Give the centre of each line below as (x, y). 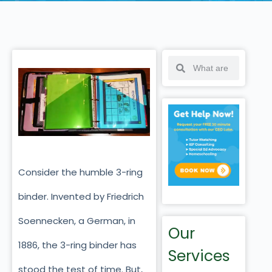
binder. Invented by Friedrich (81, 197)
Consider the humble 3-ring (80, 172)
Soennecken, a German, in (77, 221)
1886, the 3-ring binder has (77, 245)
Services (199, 256)
